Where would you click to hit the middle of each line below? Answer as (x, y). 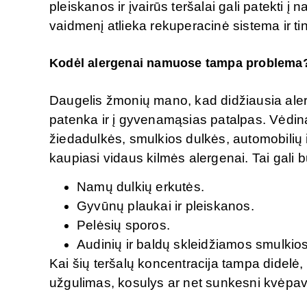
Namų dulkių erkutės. (143, 187)
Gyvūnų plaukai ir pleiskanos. (167, 206)
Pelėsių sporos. (125, 225)
